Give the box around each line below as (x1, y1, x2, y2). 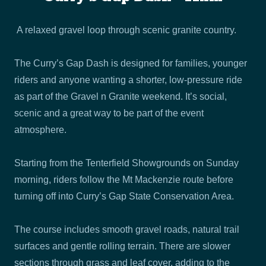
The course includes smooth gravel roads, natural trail (14, 224, 239, 235)
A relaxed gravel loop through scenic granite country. (14, 25, 236, 35)
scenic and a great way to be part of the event (14, 108, 204, 118)
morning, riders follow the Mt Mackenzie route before (14, 175, 233, 185)
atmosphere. (14, 125, 66, 135)
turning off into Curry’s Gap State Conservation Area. (14, 191, 234, 201)
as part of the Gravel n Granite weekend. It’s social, (14, 91, 227, 102)
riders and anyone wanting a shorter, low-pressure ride (14, 75, 242, 85)
